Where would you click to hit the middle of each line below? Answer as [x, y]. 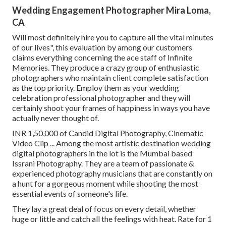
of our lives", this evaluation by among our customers [102, 47]
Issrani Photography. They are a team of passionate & [103, 163]
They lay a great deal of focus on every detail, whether [104, 209]
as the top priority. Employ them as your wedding [96, 88]
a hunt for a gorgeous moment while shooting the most [105, 184]
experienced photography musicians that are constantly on [112, 174]
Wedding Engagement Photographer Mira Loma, [111, 10]
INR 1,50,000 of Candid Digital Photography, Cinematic [108, 133]
